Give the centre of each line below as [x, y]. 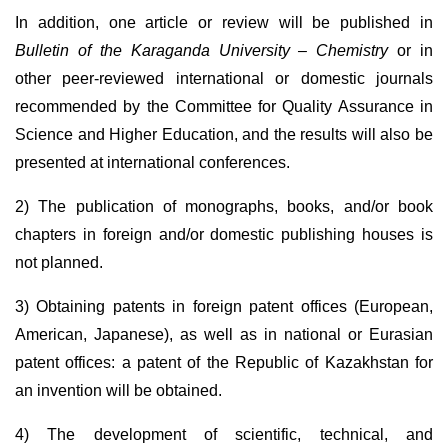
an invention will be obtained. [118, 390]
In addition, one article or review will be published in [224, 22]
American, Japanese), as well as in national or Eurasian [224, 334]
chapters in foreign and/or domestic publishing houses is [224, 234]
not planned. [59, 262]
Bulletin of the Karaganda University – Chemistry [202, 50]
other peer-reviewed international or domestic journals [224, 78]
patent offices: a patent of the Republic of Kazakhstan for [224, 362]
